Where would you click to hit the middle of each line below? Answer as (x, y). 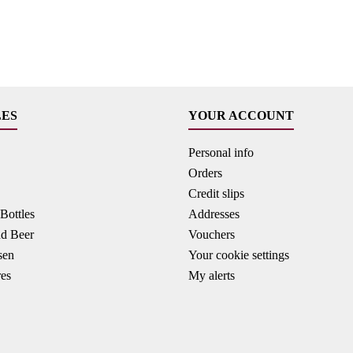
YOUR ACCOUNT (241, 115)
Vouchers (212, 234)
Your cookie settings (239, 255)
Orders (205, 173)
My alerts (212, 275)
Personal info (221, 152)
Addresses (214, 214)
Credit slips (216, 193)
